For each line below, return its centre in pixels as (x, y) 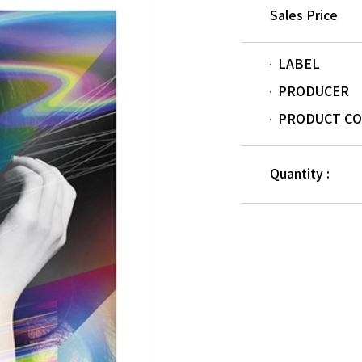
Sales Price (304, 16)
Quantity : (300, 175)
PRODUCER (314, 92)
